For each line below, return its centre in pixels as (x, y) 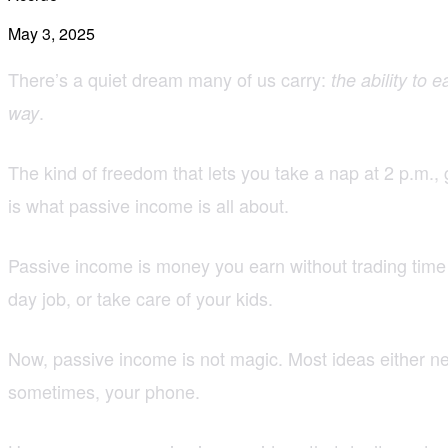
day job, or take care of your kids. (140, 297)
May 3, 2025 (51, 33)
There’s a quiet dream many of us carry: (169, 78)
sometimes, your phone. (104, 390)
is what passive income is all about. (148, 204)
